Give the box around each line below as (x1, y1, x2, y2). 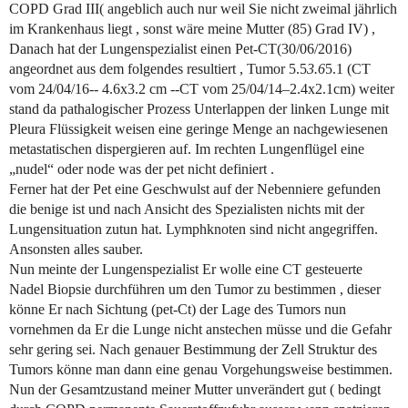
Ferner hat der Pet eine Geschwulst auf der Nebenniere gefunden (9, 181, 381, 198)
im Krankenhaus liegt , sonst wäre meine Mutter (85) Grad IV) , (9, 21, 375, 37)
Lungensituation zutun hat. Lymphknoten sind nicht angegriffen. (9, 221, 378, 238)
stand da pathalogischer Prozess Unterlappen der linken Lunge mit (9, 101, 389, 117)
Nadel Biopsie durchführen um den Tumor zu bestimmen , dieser (9, 281, 381, 298)
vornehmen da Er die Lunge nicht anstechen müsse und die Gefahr (9, 321, 392, 338)
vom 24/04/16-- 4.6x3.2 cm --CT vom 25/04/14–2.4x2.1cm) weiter (9, 81, 394, 97)
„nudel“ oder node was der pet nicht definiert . (9, 161, 274, 178)
